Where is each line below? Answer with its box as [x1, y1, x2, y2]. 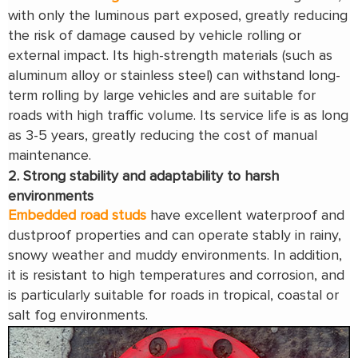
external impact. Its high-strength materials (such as [8, 49, 332, 64]
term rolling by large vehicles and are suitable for [8, 89, 316, 104]
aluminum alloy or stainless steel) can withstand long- [8, 69, 340, 84]
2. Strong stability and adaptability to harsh [8, 169, 279, 185]
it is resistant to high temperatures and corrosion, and [8, 268, 344, 284]
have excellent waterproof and [146, 209, 344, 224]
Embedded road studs [8, 209, 146, 224]
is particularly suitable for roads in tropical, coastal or [8, 288, 339, 304]
